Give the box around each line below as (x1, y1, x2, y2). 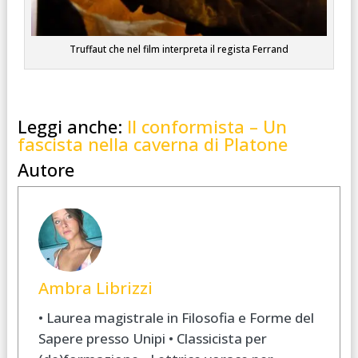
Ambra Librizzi (38, 276, 153, 299)
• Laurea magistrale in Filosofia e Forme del (38, 308, 315, 327)
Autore (17, 157, 74, 182)
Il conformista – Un (126, 114, 287, 139)
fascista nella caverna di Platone (17, 132, 288, 157)
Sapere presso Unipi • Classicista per (38, 328, 268, 348)
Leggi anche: (17, 114, 127, 139)
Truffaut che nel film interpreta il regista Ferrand (69, 42, 288, 57)
